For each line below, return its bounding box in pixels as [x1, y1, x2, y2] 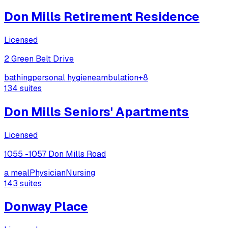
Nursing [66, 167, 95, 178]
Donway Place [4, 198, 88, 215]
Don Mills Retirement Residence [4, 8, 199, 24]
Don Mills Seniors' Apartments [4, 103, 189, 120]
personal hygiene [32, 72, 96, 83]
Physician [30, 167, 66, 178]
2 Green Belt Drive [4, 53, 74, 64]
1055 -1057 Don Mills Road [4, 148, 106, 159]
